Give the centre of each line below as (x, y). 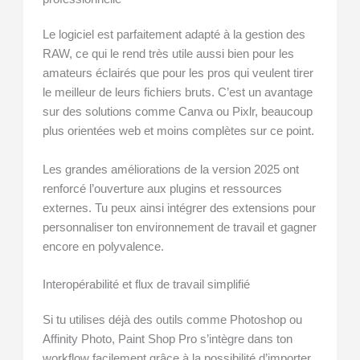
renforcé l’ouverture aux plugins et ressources (163, 188)
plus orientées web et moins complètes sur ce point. (179, 131)
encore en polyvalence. (104, 246)
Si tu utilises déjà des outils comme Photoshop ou (173, 320)
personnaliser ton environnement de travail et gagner (180, 227)
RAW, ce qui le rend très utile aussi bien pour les (169, 54)
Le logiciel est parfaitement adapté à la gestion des (174, 35)
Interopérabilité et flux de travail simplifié (147, 285)
